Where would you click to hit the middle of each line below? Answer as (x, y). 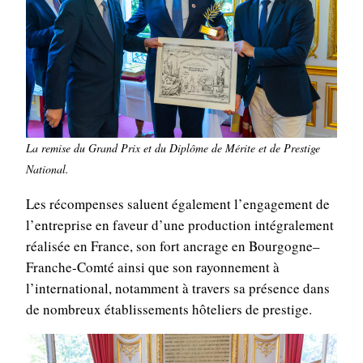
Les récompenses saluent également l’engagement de (177, 204)
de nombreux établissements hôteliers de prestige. (169, 310)
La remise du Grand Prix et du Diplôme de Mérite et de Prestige (173, 148)
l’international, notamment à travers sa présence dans (177, 288)
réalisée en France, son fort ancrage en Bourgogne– (173, 246)
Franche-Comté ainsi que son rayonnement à (152, 267)
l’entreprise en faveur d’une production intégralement (179, 225)
